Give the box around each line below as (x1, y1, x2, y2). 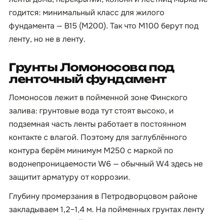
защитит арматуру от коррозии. (9, 172, 130, 182)
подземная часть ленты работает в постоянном (9, 119, 186, 129)
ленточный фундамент (9, 72, 167, 85)
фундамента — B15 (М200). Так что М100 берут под (9, 21, 198, 31)
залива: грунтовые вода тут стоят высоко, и (9, 106, 174, 116)
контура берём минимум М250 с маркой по (9, 145, 173, 156)
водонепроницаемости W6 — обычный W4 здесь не (9, 159, 203, 169)
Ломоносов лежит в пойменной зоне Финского (9, 92, 188, 103)
